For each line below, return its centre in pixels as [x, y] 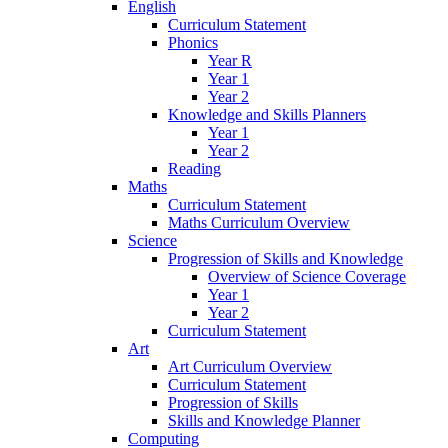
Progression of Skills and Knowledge [285, 258]
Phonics [193, 42]
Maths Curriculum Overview [259, 222]
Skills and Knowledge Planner [264, 420]
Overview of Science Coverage [307, 276]
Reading [194, 168]
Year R [230, 60]
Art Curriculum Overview [250, 366]
